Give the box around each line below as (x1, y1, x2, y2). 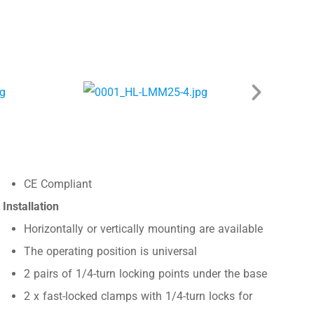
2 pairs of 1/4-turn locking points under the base (23, 267, 267, 281)
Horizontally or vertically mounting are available (23, 222, 263, 236)
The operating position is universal (23, 245, 197, 259)
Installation (2, 200, 59, 214)
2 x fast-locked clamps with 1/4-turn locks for (23, 289, 252, 303)
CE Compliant (23, 177, 92, 191)
